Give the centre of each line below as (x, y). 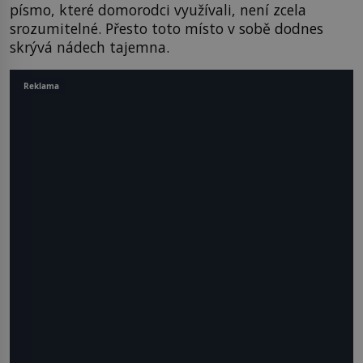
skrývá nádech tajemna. (90, 47)
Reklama (41, 85)
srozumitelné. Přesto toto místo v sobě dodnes (167, 28)
